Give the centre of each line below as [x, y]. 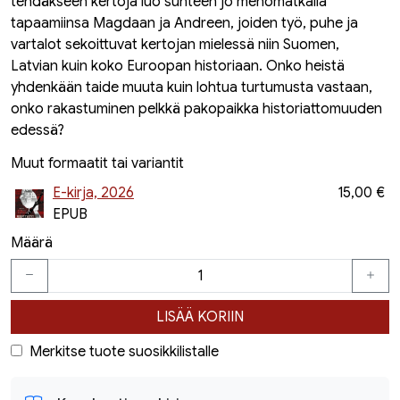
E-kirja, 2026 [93, 193]
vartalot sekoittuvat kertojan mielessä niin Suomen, [175, 45]
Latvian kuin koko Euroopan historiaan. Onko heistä [178, 66]
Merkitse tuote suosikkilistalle [124, 352]
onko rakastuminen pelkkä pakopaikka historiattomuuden [196, 109]
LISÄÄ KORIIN [200, 317]
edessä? [37, 130]
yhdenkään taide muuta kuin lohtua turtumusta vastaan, [192, 87]
